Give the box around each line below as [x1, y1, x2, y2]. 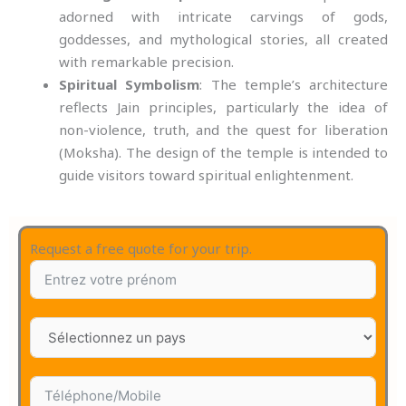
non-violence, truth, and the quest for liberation [59, 121, 388, 140]
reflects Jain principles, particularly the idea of [59, 98, 388, 117]
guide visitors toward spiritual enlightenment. [59, 166, 353, 185]
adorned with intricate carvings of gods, [59, 7, 388, 26]
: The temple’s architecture [199, 75, 388, 94]
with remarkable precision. [59, 53, 234, 72]
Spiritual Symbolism [59, 75, 200, 94]
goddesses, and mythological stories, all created [59, 30, 388, 49]
